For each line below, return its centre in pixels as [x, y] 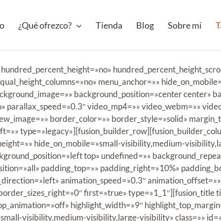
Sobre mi [185, 25]
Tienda [109, 25]
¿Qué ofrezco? [45, 25]
